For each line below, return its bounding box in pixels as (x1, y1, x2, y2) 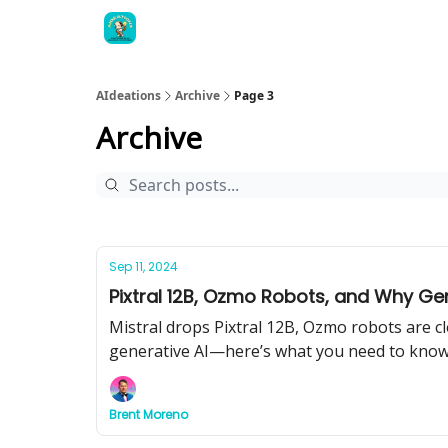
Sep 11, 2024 (109, 258, 178, 275)
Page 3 (234, 87, 274, 104)
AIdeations (96, 87, 161, 104)
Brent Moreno (109, 406, 188, 423)
